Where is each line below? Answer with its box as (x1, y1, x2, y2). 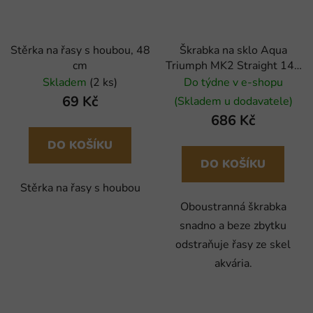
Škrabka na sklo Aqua (179, 43, 287, 59)
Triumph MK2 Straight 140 (165, 58, 301, 74)
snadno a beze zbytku (180, 218, 286, 234)
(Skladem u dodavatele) (173, 94, 293, 110)
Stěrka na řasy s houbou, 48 (10, 43, 150, 59)
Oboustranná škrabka (180, 199, 286, 215)
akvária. (214, 256, 252, 272)
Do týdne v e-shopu (183, 75, 283, 91)
